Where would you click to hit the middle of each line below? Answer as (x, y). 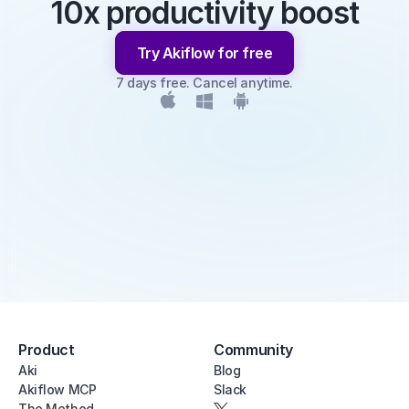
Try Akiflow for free (204, 52)
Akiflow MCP (58, 389)
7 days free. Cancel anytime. (204, 83)
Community (254, 350)
